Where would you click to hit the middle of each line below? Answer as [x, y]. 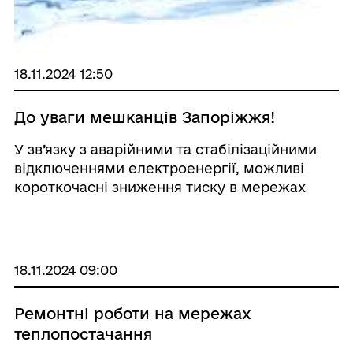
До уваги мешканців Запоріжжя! [144, 117]
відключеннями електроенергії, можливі [159, 168]
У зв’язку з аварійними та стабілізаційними [165, 149]
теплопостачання [83, 334]
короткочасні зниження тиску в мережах [160, 187]
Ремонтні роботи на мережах [132, 314]
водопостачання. [73, 206]
